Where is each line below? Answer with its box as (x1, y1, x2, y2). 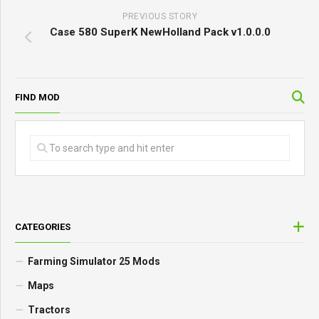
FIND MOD (15, 92, 60, 103)
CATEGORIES (15, 221, 70, 233)
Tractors (28, 304, 70, 316)
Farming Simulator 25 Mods (28, 256, 160, 268)
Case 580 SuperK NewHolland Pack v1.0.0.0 (49, 26, 271, 39)
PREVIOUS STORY (122, 11, 197, 22)
